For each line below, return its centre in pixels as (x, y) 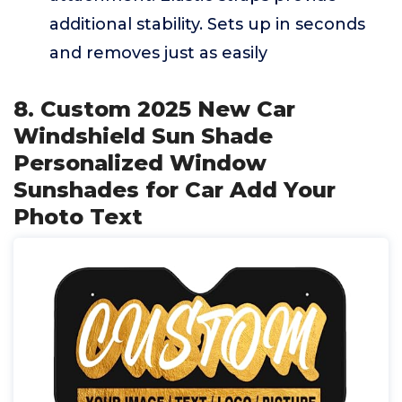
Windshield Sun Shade (143, 136)
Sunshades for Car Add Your (175, 190)
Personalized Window (140, 163)
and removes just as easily (158, 53)
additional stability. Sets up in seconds (207, 24)
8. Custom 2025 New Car (154, 109)
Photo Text (78, 217)
